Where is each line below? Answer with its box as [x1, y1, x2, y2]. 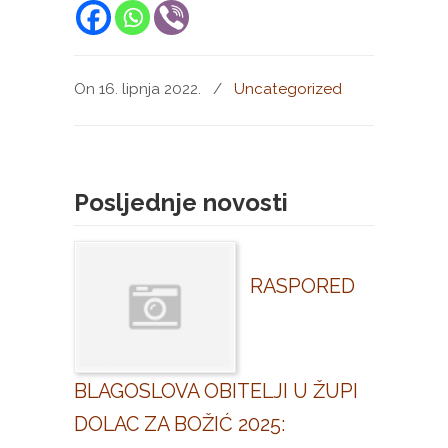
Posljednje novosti [74, 188, 288, 218]
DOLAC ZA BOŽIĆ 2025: [74, 412, 285, 437]
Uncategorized [234, 80, 342, 99]
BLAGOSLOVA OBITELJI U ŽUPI [74, 379, 358, 404]
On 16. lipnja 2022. [74, 80, 205, 99]
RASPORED [250, 274, 355, 299]
